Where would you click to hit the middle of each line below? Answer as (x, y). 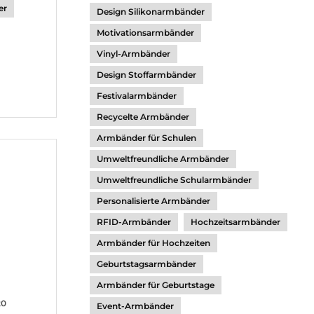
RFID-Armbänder (134, 222)
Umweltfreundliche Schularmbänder (174, 180)
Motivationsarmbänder (145, 33)
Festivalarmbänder (137, 96)
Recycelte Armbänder (143, 117)
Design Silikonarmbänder (151, 12)
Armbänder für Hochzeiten (153, 243)
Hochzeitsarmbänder (235, 222)
